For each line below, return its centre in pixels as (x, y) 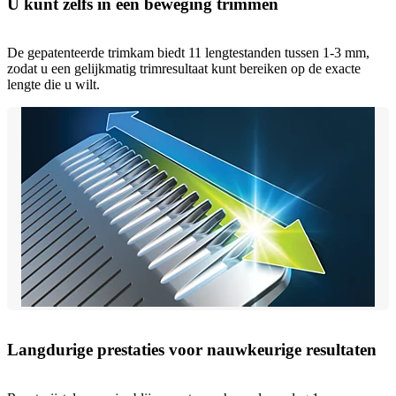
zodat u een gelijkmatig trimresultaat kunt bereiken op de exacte (184, 68)
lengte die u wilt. (53, 84)
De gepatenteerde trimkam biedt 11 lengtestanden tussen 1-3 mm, (188, 52)
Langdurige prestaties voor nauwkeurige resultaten (192, 350)
